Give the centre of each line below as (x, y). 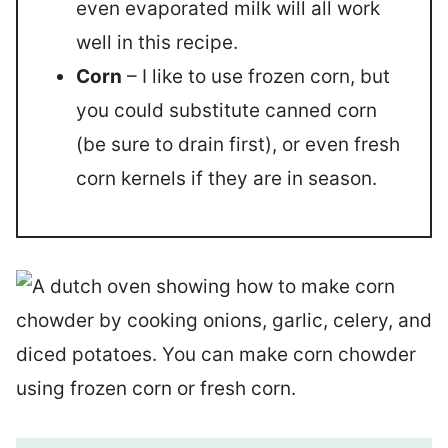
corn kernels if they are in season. (226, 178)
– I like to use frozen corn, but (256, 76)
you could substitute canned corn (226, 110)
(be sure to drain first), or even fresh (238, 144)
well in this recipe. (157, 42)
